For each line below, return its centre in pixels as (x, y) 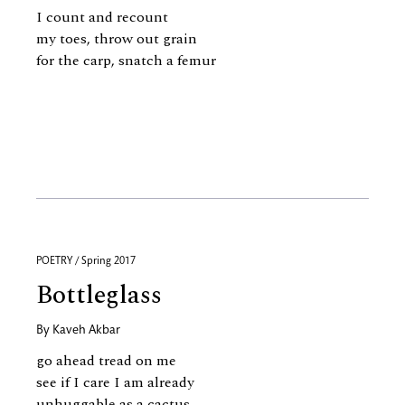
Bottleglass (99, 295)
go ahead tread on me (106, 361)
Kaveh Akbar (86, 331)
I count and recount (102, 17)
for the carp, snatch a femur (126, 61)
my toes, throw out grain (117, 39)
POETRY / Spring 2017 (86, 261)
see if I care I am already (115, 382)
